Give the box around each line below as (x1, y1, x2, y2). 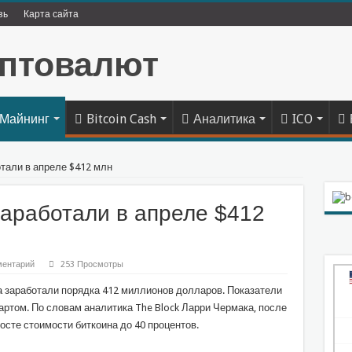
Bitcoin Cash (86, 112, 156, 127)
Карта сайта (23, 9, 79, 20)
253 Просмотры (60, 259, 123, 270)
